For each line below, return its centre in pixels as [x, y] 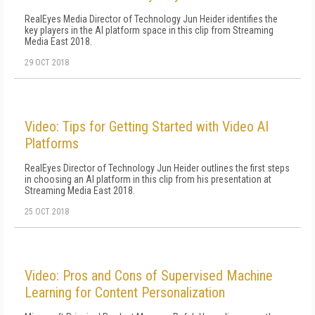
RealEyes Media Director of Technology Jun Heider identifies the [151, 19]
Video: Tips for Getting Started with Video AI [147, 127]
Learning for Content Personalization [125, 292]
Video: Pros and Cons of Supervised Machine [149, 276]
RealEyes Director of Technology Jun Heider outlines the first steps [157, 168]
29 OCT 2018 [47, 63]
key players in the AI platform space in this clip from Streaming [149, 30]
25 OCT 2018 [47, 212]
